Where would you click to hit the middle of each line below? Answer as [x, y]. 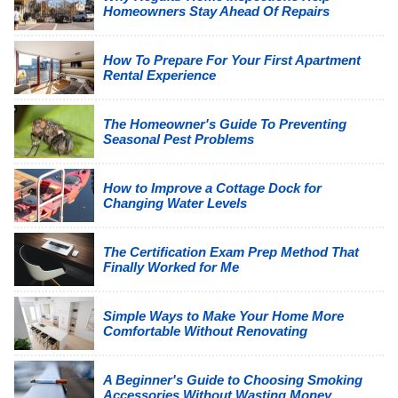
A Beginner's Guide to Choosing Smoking [233, 379]
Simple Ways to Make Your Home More [223, 315]
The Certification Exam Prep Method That [231, 251]
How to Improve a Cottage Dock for [212, 187]
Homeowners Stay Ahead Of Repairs [216, 11]
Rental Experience [159, 75]
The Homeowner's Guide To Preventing [225, 123]
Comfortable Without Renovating [205, 330]
